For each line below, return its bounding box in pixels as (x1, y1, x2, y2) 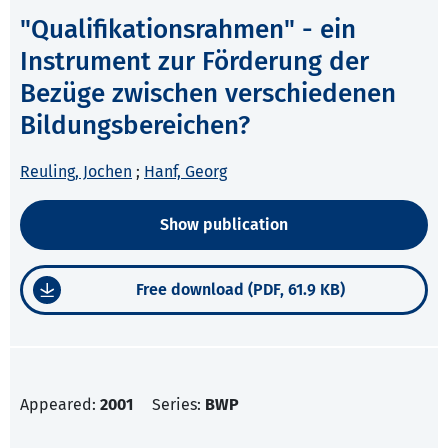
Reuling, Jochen (20, 162, 132, 182)
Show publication (160, 215, 288, 235)
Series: (152, 395, 205, 415)
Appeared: (20, 395, 100, 415)
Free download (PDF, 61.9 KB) (136, 280, 345, 300)
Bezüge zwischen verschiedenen (20, 78, 396, 110)
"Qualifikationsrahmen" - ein (20, 14, 356, 46)
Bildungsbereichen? (20, 110, 250, 142)
